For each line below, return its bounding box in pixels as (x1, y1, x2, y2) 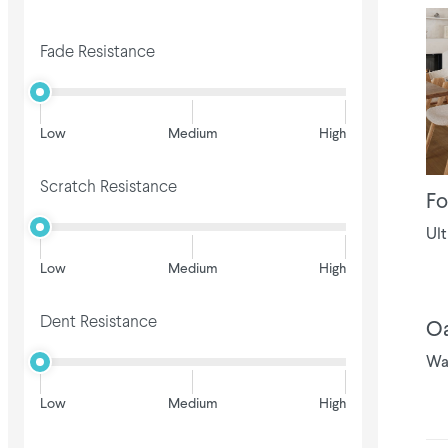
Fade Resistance (40, 45, 155, 61)
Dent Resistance (40, 315, 157, 331)
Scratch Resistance (40, 180, 177, 196)
